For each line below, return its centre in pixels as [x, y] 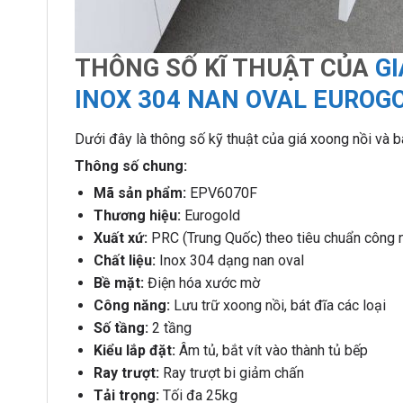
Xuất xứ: [120, 238]
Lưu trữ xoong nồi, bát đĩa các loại [278, 306]
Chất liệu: [124, 261]
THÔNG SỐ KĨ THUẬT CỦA [225, 68]
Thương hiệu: [137, 216]
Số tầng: [121, 328]
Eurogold [210, 216]
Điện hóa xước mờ [201, 283]
